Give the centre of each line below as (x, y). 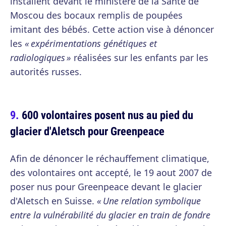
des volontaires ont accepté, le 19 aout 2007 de (111, 173)
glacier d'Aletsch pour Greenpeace (87, 131)
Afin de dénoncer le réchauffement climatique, (110, 159)
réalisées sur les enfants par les (140, 58)
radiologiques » (41, 58)
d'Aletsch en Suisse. (53, 201)
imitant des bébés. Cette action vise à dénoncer (112, 30)
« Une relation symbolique (149, 201)
